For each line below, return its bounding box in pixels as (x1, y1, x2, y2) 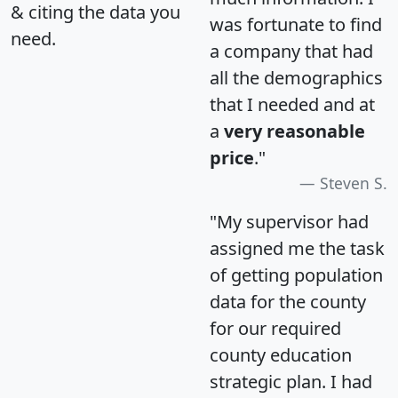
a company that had (210, 39, 373, 64)
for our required (210, 316, 341, 341)
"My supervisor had (210, 210, 369, 235)
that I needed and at (210, 92, 375, 117)
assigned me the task (210, 236, 385, 261)
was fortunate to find (210, 12, 382, 37)
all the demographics (210, 66, 383, 91)
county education (210, 343, 352, 368)
